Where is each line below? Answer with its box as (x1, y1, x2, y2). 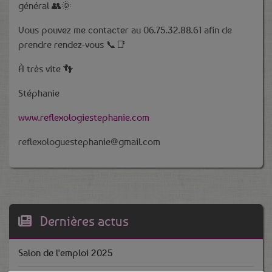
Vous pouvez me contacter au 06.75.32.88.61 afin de (18, 24, 232, 36)
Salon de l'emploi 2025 (18, 246, 113, 259)
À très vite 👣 (18, 63, 73, 75)
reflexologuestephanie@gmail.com (18, 135, 160, 148)
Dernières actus (40, 213, 129, 229)
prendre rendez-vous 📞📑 (18, 38, 126, 50)
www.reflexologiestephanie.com (18, 111, 149, 123)
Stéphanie (18, 87, 59, 99)
